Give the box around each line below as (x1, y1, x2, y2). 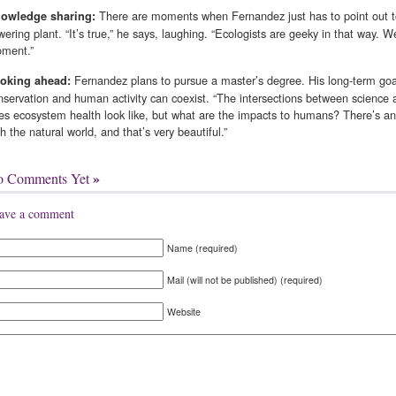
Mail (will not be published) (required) (167, 272, 323, 286)
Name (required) (167, 240, 238, 255)
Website (167, 304, 201, 318)
